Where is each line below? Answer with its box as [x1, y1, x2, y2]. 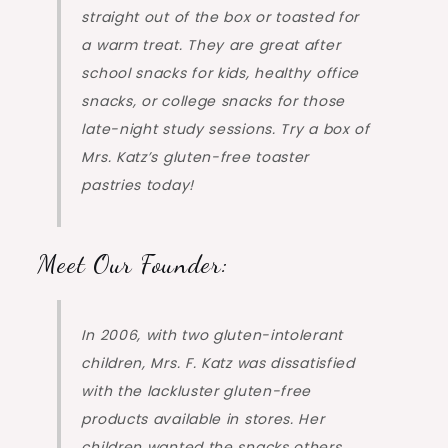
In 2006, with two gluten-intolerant [81, 325, 343, 346]
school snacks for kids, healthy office [81, 63, 360, 84]
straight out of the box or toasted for [81, 7, 360, 28]
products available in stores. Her [81, 409, 325, 430]
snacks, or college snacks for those [81, 91, 345, 112]
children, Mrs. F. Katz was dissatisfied [81, 353, 355, 374]
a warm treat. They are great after [81, 35, 341, 56]
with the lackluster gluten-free [81, 381, 312, 402]
